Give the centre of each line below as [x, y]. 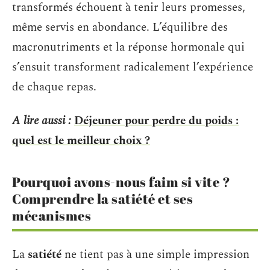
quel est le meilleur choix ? [81, 140]
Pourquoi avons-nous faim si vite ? [121, 181]
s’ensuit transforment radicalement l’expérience [133, 67]
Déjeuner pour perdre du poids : [156, 121]
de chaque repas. [54, 87]
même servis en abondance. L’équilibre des [120, 27]
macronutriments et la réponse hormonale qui [128, 47]
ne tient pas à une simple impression [155, 255]
